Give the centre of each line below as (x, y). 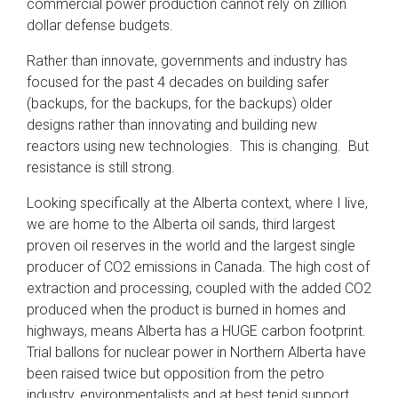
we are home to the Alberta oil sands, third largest (181, 224)
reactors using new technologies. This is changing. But (198, 146)
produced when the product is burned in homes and (186, 309)
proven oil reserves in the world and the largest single (191, 245)
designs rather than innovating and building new (172, 124)
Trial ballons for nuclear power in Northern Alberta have (196, 352)
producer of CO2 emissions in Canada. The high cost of (198, 267)
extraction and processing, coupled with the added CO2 (199, 288)
